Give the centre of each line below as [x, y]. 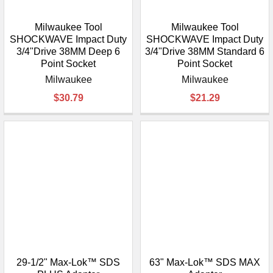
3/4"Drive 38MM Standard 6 [205, 52]
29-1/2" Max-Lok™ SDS [68, 263]
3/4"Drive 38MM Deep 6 [68, 52]
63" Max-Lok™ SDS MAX [205, 263]
